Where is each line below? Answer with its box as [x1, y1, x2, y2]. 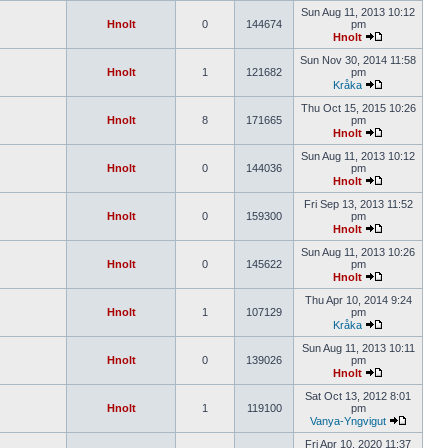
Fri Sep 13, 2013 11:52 [303, 198, 413, 210]
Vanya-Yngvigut [309, 415, 386, 427]
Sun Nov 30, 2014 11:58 [300, 54, 416, 66]
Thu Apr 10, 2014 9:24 [304, 294, 412, 306]
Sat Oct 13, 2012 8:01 [305, 390, 411, 402]
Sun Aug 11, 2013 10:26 [301, 246, 415, 258]
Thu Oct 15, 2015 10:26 [300, 102, 416, 114]
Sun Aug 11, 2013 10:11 [301, 342, 415, 354]
